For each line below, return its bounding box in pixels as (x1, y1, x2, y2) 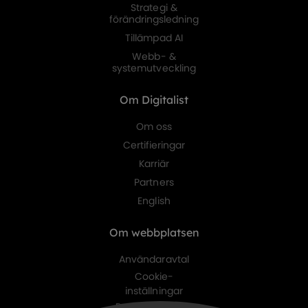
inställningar (125, 284, 183, 298)
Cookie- (134, 269, 174, 284)
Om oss (135, 120, 173, 134)
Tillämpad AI (125, 31, 183, 45)
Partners (134, 175, 174, 190)
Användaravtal (119, 252, 189, 267)
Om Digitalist (120, 93, 188, 107)
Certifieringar (122, 138, 186, 153)
